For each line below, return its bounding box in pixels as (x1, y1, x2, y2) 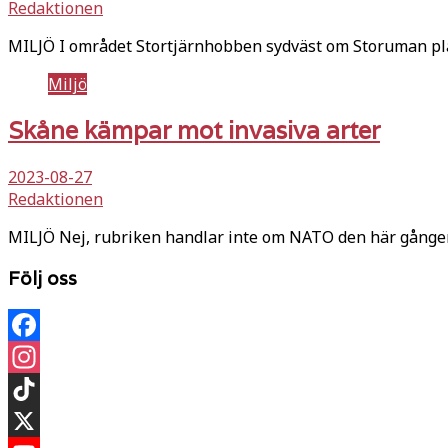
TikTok (8, 409, 61, 432)
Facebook (8, 345, 78, 368)
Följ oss (8, 266, 77, 291)
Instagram (8, 377, 86, 400)
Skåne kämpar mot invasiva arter (8, 114, 380, 146)
